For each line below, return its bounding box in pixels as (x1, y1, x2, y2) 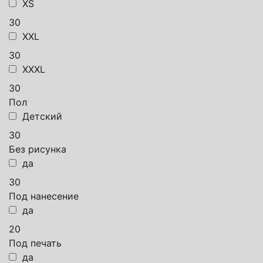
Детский (22, 110, 62, 122)
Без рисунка (9, 143, 66, 155)
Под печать (9, 237, 62, 249)
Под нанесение (9, 190, 79, 202)
